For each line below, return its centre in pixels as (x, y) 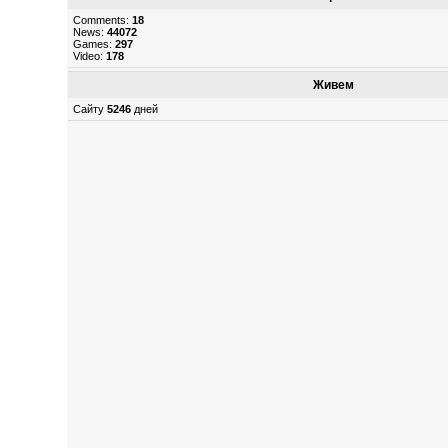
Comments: (103, 20)
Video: (90, 56)
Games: (94, 44)
